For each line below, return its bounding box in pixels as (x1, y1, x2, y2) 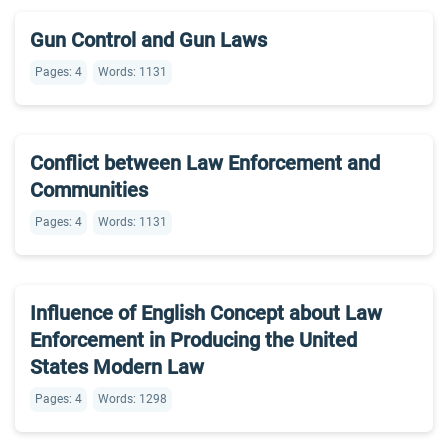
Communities (30, 178, 148, 202)
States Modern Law (30, 355, 204, 379)
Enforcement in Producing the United (30, 328, 357, 352)
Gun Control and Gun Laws (30, 28, 267, 52)
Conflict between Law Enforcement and (30, 151, 380, 175)
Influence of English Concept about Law (30, 301, 382, 325)
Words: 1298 (98, 392, 167, 406)
